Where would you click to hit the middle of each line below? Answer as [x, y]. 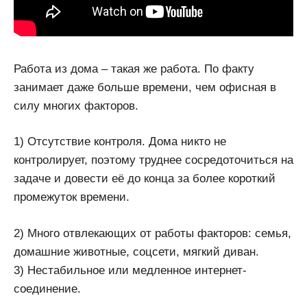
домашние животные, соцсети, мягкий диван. [136, 251]
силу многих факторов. [76, 106]
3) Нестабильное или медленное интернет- [130, 270]
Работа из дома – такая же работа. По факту [134, 69]
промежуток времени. [72, 197]
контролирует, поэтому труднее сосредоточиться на [153, 160]
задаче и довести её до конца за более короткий [145, 179]
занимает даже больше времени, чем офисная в [145, 87]
